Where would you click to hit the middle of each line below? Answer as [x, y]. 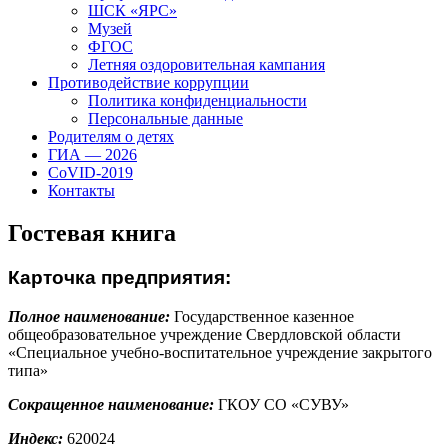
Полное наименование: [91, 316]
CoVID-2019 [90, 172]
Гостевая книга [92, 232]
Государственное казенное [264, 316]
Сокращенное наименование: [111, 404]
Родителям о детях [111, 136]
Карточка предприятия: [119, 277]
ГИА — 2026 [92, 154]
